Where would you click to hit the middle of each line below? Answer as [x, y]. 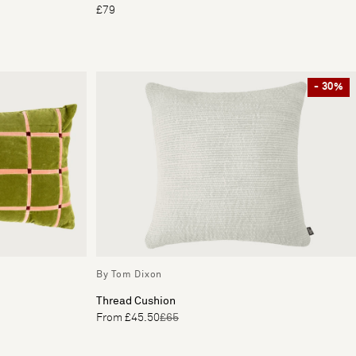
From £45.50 [128, 318]
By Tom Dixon [129, 275]
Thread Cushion [136, 302]
